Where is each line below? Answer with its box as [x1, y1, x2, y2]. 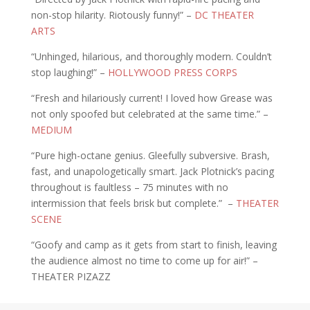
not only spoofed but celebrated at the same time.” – [30, 107, 268, 121]
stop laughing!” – [30, 66, 108, 80]
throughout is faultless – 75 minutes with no [30, 181, 228, 194]
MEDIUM [30, 123, 72, 137]
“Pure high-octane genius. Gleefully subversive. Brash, [30, 149, 270, 163]
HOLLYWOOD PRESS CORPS [107, 66, 237, 80]
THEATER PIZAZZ [30, 270, 111, 284]
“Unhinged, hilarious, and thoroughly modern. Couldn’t [30, 50, 272, 64]
